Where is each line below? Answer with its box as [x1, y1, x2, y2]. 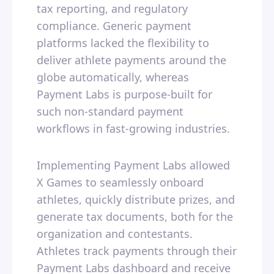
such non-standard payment [37, 104, 183, 119]
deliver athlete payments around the [37, 53, 226, 68]
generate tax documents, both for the [37, 209, 233, 224]
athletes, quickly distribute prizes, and [37, 192, 235, 207]
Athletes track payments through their [37, 243, 237, 259]
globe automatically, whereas [37, 70, 189, 85]
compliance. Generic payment [37, 18, 191, 34]
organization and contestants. [37, 226, 193, 242]
